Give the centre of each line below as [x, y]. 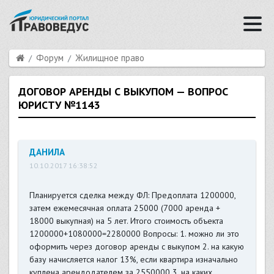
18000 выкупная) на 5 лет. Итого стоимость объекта [126, 221]
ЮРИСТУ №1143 [59, 105]
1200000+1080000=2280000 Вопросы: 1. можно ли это [134, 234]
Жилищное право [109, 57]
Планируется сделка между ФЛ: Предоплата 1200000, [132, 195]
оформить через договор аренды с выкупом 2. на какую [136, 247]
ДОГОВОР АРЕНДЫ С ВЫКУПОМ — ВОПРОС [123, 91]
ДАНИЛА [47, 152]
